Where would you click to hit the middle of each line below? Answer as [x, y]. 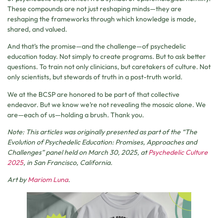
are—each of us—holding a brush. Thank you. [76, 115]
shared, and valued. [37, 29]
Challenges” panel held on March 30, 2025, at [78, 153]
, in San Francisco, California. [68, 163]
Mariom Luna [48, 180]
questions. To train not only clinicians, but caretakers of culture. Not [109, 67]
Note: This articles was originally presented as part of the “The [102, 132]
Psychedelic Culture [178, 153]
